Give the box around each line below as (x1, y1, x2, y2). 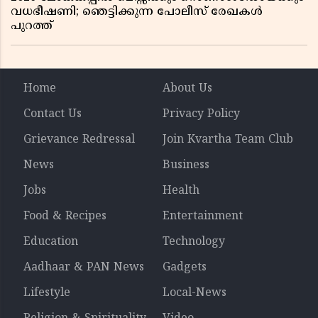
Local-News (163, 285, 226, 300)
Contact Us (23, 106, 82, 121)
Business (163, 158, 209, 172)
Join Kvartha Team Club (163, 132, 293, 147)
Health (163, 183, 199, 198)
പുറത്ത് (11, 18, 53, 33)
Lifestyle (23, 285, 70, 300)
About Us (163, 81, 212, 96)
